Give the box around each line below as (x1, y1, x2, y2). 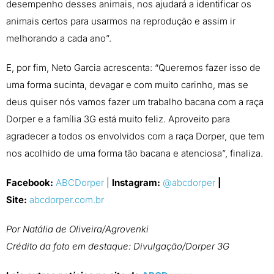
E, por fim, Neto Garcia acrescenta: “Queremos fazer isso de (6, 62, 261, 74)
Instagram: (112, 177, 160, 189)
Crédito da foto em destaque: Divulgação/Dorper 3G (6, 240, 229, 253)
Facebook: (6, 177, 53, 189)
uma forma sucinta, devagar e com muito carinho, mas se (6, 79, 248, 91)
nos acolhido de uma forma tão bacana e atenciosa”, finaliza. (6, 147, 263, 160)
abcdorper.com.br (29, 194, 104, 206)
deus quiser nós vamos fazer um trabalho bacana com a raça (6, 96, 264, 108)
